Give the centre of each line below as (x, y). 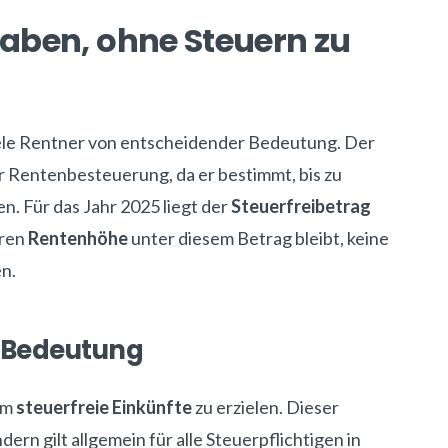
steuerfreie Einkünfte (104, 407)
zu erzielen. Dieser (265, 407)
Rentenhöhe (78, 238)
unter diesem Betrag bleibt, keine (258, 238)
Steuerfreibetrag (301, 206)
